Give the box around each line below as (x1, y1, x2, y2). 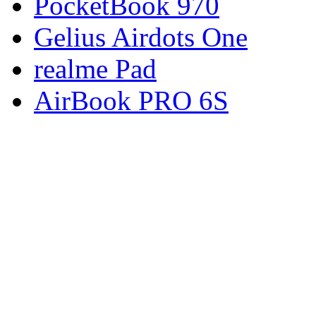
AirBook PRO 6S (34, 85, 229, 116)
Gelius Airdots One (34, 22, 248, 52)
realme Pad (34, 54, 157, 84)
